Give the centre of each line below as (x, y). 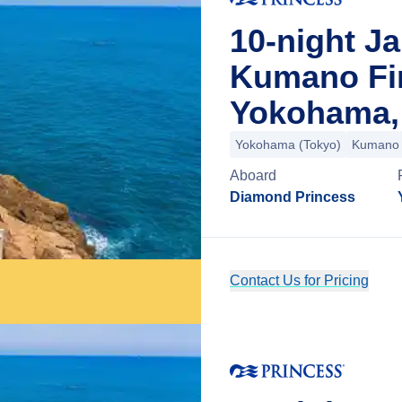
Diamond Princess (293, 197)
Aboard (253, 175)
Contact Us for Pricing (299, 280)
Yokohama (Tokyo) (288, 144)
